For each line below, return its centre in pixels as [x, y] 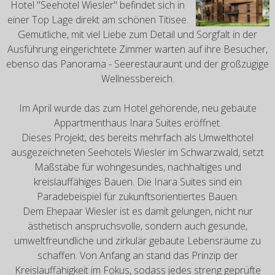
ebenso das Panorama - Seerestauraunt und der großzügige [137, 64]
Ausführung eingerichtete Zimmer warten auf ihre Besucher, [137, 49]
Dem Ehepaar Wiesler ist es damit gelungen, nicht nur [137, 211]
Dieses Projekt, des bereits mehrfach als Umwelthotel [137, 138]
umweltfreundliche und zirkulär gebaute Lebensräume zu [137, 241]
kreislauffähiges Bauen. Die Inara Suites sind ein [137, 182]
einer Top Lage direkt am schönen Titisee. [98, 20]
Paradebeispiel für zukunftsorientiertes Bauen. [137, 197]
